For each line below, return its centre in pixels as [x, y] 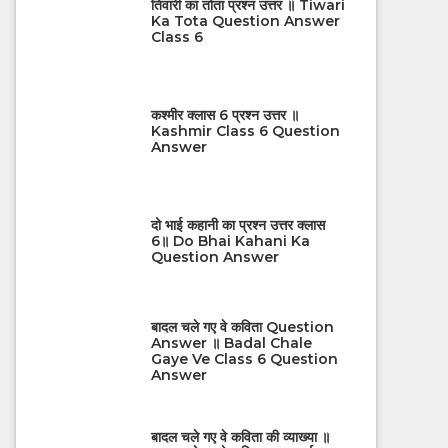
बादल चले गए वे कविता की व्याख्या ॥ [240, 436]
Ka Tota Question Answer [245, 20]
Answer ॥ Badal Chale [231, 342]
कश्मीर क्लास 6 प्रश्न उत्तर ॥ [224, 114]
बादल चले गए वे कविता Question [242, 326]
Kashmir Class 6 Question [245, 130]
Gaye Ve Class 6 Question [244, 358]
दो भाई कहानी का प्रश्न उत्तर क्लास [237, 224]
